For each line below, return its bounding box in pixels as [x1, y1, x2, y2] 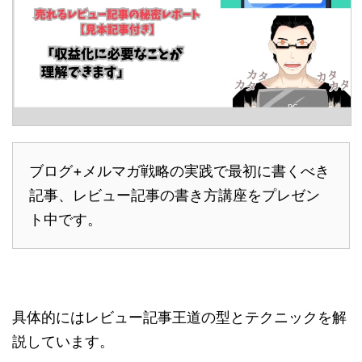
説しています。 [12, 333, 114, 351]
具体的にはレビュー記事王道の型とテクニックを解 [12, 309, 347, 326]
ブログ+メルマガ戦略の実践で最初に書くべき [29, 162, 330, 180]
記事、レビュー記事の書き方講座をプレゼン [29, 187, 320, 204]
